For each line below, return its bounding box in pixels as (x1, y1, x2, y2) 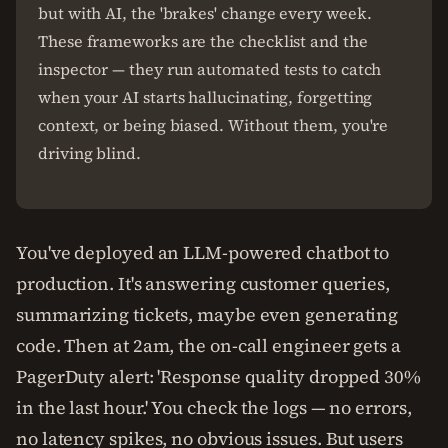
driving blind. (38, 142, 141, 164)
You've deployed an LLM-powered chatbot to (16, 240, 390, 265)
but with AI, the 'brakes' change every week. (38, 2, 372, 24)
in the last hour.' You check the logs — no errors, (16, 395, 412, 420)
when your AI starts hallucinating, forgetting (38, 86, 373, 108)
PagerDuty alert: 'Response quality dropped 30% (16, 364, 421, 389)
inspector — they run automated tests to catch (38, 58, 382, 80)
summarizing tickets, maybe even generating (16, 302, 399, 327)
